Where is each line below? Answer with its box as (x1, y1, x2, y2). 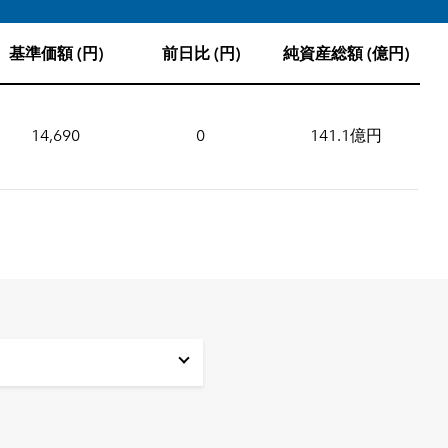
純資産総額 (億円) (282, 47, 409, 63)
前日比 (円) (161, 47, 240, 63)
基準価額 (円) (8, 47, 103, 63)
